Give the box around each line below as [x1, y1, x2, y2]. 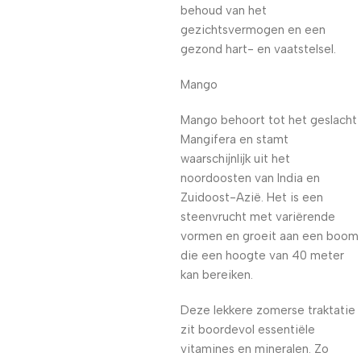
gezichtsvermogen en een [180, 23, 326, 37]
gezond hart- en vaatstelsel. [180, 42, 336, 56]
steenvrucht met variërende [180, 210, 335, 224]
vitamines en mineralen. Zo [180, 342, 329, 356]
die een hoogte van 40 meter [180, 248, 344, 263]
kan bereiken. [180, 268, 253, 282]
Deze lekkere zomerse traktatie [180, 303, 355, 317]
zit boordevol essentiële [180, 322, 315, 337]
